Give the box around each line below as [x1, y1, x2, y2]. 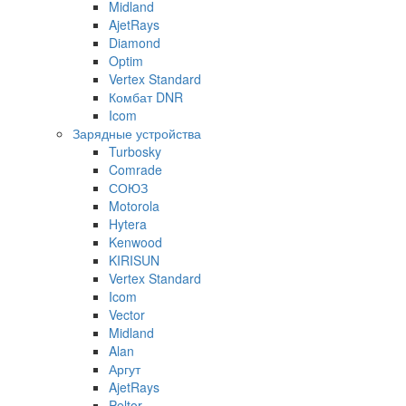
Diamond [109, 33, 160, 52]
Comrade [109, 159, 162, 179]
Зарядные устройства [72, 123, 201, 142]
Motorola [109, 196, 159, 215]
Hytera [109, 214, 147, 233]
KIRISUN [109, 250, 159, 269]
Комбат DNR [109, 87, 183, 106]
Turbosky [109, 141, 161, 160]
